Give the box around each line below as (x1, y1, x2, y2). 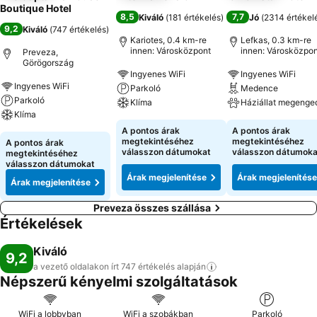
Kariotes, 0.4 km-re (130, 35, 207, 45)
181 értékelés (168, 11, 221, 23)
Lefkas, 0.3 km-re (241, 35, 311, 45)
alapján (177, 261, 206, 272)
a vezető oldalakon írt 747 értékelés (33, 261, 175, 272)
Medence (241, 83, 278, 93)
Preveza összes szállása (93, 202, 211, 214)
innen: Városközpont (130, 45, 211, 56)
